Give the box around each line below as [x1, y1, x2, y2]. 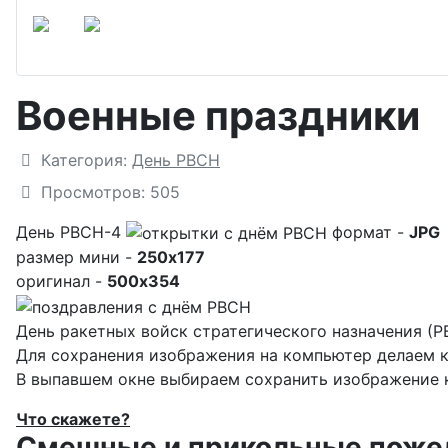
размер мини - [16, 247, 137, 268]
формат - [332, 221, 409, 242]
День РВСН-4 [16, 221, 126, 242]
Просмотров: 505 [41, 181, 180, 202]
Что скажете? [16, 408, 130, 429]
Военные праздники [16, 90, 420, 140]
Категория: [36, 149, 132, 170]
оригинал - [16, 271, 107, 292]
